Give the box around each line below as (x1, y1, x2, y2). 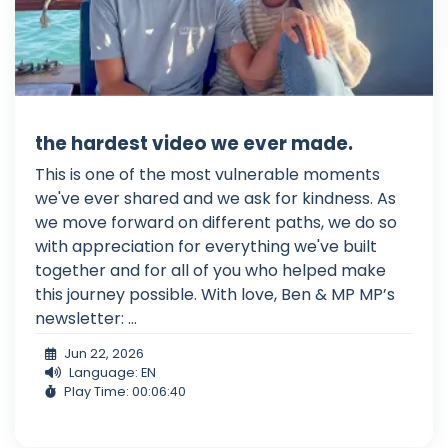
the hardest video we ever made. (35, 130, 353, 156)
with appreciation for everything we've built (35, 234, 377, 258)
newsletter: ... (35, 306, 137, 330)
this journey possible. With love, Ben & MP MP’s (35, 282, 395, 306)
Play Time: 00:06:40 (64, 382, 186, 400)
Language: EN (69, 363, 156, 381)
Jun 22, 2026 (64, 344, 144, 362)
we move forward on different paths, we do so (35, 210, 397, 234)
